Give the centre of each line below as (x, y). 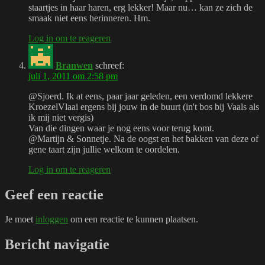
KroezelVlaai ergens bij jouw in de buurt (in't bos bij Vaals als (144, 106)
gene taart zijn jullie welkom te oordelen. (104, 149)
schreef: (110, 65)
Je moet (20, 219)
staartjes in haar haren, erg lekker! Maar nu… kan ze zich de (140, 7)
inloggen (52, 219)
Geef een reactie (54, 194)
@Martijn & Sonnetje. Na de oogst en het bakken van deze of (143, 138)
